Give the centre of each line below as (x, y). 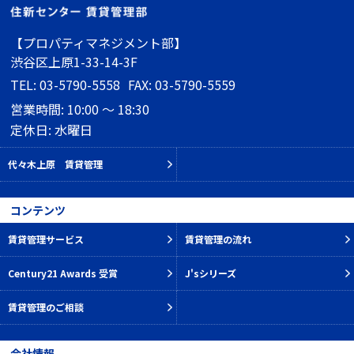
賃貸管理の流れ (218, 239)
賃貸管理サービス (46, 239)
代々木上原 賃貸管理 (55, 164)
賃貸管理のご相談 (46, 307)
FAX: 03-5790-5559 (182, 85)
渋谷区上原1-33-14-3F (74, 62)
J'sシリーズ (211, 273)
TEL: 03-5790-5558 (66, 85)
